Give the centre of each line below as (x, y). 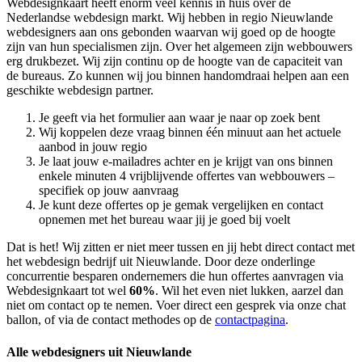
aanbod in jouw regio (93, 147)
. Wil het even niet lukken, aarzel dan (249, 291)
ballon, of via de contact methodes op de (111, 320)
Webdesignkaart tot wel (68, 291)
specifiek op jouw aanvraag (109, 191)
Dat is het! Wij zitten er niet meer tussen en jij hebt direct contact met (181, 247)
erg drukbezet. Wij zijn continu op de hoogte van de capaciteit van (175, 61)
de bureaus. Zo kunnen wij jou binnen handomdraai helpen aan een (178, 76)
